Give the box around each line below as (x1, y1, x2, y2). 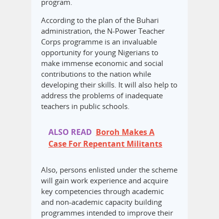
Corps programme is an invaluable (41, 37, 157, 47)
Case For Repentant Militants (48, 138, 162, 150)
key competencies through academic (41, 186, 164, 197)
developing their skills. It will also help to (41, 80, 177, 90)
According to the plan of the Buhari (41, 15, 159, 25)
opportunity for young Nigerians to (41, 47, 158, 58)
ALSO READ (48, 127, 92, 138)
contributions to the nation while (41, 69, 151, 79)
